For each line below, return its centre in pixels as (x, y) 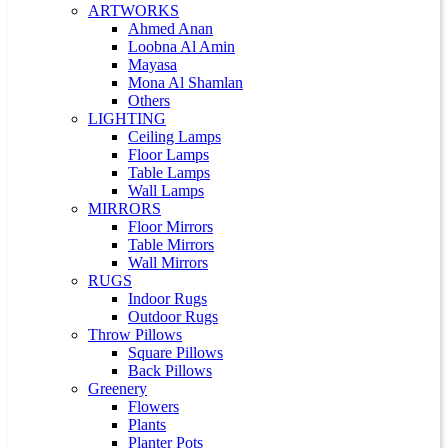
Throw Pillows (135, 334)
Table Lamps (169, 172)
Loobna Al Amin (181, 46)
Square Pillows (175, 352)
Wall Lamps (166, 190)
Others (149, 100)
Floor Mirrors (170, 226)
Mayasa (152, 64)
